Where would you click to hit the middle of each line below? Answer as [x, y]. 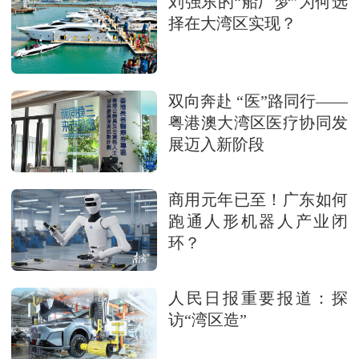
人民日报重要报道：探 [258, 299]
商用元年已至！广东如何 [258, 200]
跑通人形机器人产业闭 [258, 222]
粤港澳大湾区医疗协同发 [258, 123]
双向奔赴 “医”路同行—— [258, 101]
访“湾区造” [208, 321]
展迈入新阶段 [216, 144]
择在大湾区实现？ [232, 24]
